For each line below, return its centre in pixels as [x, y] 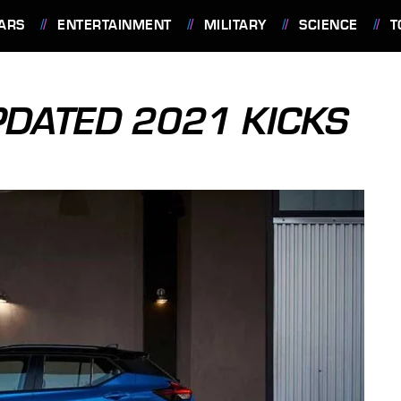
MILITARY [235, 25]
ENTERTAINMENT [115, 25]
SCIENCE [328, 25]
